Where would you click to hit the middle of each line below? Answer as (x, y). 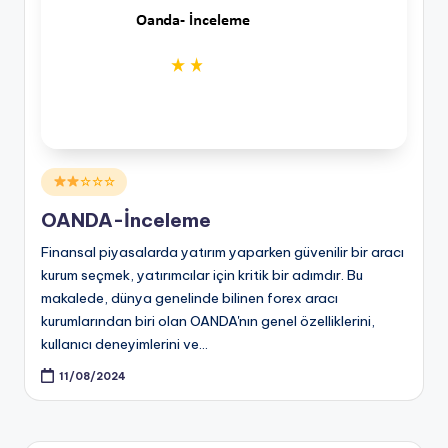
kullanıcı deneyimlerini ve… (124, 343)
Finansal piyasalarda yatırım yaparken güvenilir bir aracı (222, 251)
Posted (63, 178)
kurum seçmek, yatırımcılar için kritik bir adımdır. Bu (202, 274)
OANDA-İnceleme (126, 219)
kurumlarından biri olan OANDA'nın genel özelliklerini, (208, 320)
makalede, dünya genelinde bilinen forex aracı (189, 297)
